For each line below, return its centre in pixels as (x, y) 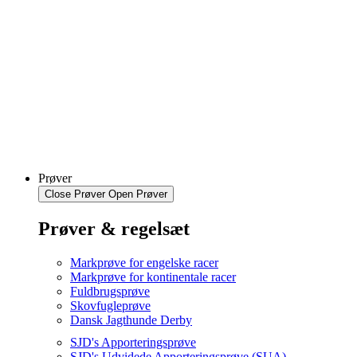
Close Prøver (75, 194)
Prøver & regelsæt (114, 228)
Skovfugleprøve (110, 305)
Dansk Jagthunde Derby (131, 320)
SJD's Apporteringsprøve (133, 342)
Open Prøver (138, 194)
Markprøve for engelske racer (144, 262)
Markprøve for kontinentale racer (153, 277)
